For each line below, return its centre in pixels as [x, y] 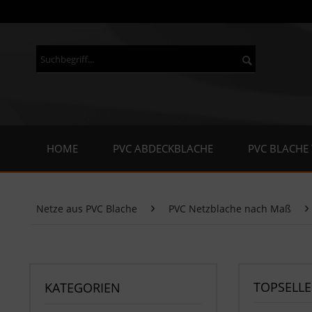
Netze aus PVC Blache [87, 209]
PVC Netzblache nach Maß [230, 209]
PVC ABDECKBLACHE [163, 148]
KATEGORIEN [83, 288]
